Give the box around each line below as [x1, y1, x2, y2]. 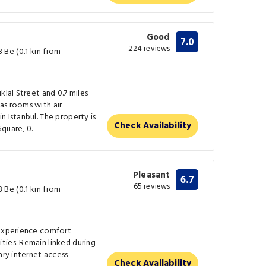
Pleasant [132, 168, 170, 182]
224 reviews [128, 43, 170, 55]
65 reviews [133, 180, 170, 193]
